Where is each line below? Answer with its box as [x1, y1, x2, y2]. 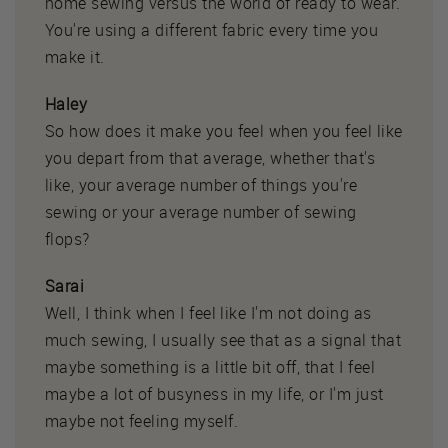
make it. [45, 45, 105, 68]
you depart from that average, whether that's [45, 146, 376, 169]
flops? [45, 227, 90, 250]
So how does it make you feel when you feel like [45, 119, 403, 142]
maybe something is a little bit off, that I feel [45, 355, 376, 378]
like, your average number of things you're [45, 173, 358, 196]
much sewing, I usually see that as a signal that [45, 328, 402, 351]
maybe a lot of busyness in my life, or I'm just [45, 382, 384, 405]
